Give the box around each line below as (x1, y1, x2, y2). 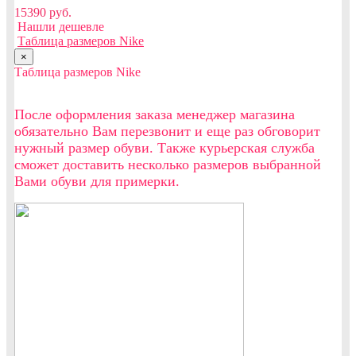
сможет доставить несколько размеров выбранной (14, 156, 321, 172)
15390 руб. (14, 5, 72, 19)
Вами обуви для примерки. (14, 172, 180, 189)
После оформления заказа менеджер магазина (14, 106, 295, 122)
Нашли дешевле (17, 19, 104, 33)
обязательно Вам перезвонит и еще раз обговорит (14, 122, 320, 139)
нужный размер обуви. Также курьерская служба (14, 139, 315, 156)
